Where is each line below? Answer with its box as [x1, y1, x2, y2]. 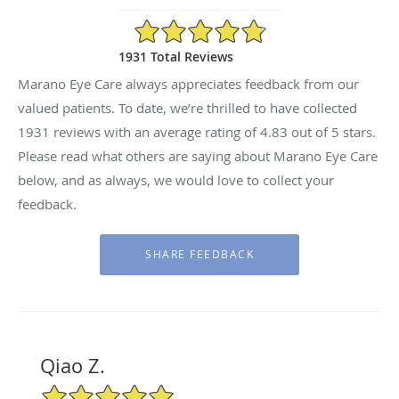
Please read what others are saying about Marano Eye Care [18, 146, 378, 165]
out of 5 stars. [288, 122, 376, 141]
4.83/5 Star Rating [133, 16, 239, 34]
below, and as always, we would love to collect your [18, 170, 334, 189]
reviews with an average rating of [50, 122, 260, 141]
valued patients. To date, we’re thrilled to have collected [18, 98, 357, 117]
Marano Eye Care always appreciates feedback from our [18, 74, 359, 93]
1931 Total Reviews [118, 47, 233, 65]
